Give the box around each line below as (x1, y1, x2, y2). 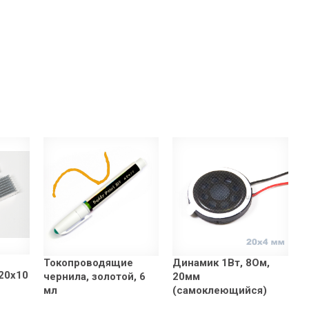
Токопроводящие (43, 256, 133, 269)
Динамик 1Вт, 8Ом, (172, 256, 270, 269)
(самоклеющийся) (172, 283, 268, 297)
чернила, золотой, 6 (43, 270, 146, 283)
